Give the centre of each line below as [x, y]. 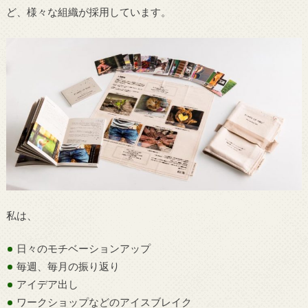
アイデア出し [48, 284]
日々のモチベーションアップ [84, 249]
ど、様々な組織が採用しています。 [88, 12]
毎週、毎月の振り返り [68, 266]
